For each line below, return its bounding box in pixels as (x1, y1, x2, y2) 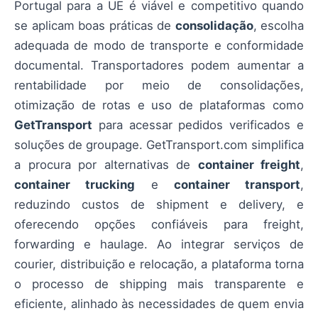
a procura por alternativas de (14, 157, 198, 172)
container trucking (14, 177, 136, 192)
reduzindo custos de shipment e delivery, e (14, 197, 304, 212)
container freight (197, 157, 300, 172)
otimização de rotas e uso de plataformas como (14, 97, 304, 112)
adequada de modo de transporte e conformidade (14, 38, 304, 53)
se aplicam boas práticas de (14, 18, 175, 33)
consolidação (175, 18, 253, 33)
